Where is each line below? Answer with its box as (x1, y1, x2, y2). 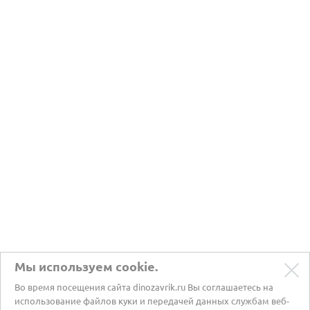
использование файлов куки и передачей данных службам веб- (15, 296, 289, 306)
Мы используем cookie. (15, 259, 158, 273)
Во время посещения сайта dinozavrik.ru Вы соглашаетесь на (15, 282, 273, 292)
